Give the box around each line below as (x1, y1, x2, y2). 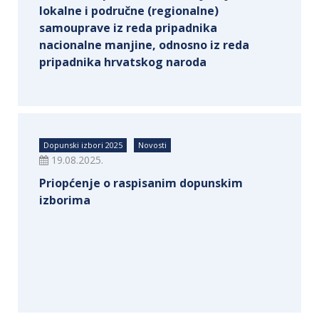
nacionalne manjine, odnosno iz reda (39, 37, 249, 53)
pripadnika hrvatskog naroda (39, 54, 206, 70)
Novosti (138, 140, 167, 150)
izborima (39, 192, 90, 208)
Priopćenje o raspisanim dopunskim (39, 175, 243, 191)
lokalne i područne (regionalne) (39, 3, 219, 19)
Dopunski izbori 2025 (43, 140, 122, 150)
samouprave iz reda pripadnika (39, 20, 217, 36)
